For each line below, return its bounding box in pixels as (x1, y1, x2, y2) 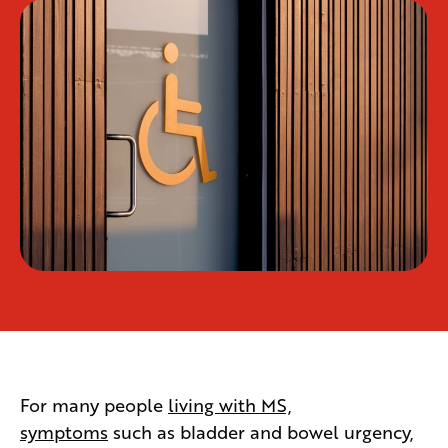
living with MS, (168, 391, 292, 416)
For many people (20, 391, 168, 416)
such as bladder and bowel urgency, (108, 418, 414, 443)
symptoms (20, 418, 108, 443)
